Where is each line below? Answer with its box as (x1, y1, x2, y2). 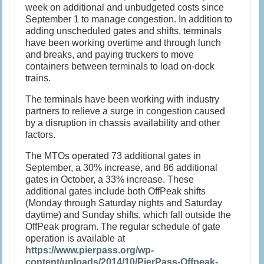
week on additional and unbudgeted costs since (25, 2, 225, 13)
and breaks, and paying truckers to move (25, 49, 194, 60)
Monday (28, 198, 62, 209)
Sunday (82, 210, 115, 220)
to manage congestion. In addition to (79, 14, 233, 25)
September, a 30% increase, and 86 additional (25, 163, 218, 173)
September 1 (25, 14, 80, 25)
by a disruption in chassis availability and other (25, 118, 220, 128)
